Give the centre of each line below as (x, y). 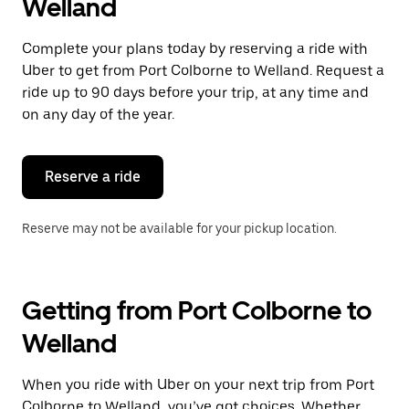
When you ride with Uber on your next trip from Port (198, 385)
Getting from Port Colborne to (197, 310)
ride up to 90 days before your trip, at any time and (195, 93)
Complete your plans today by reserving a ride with (195, 49)
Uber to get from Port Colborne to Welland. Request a (203, 71)
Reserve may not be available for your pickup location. (179, 228)
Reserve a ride (93, 177)
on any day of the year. (98, 115)
